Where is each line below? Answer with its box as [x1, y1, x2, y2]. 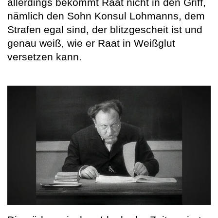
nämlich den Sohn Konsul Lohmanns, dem [7, 10, 205, 22]
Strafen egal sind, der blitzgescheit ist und [7, 24, 202, 36]
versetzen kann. [7, 51, 82, 63]
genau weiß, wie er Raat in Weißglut [7, 37, 175, 49]
